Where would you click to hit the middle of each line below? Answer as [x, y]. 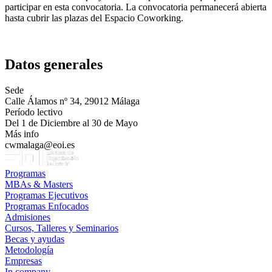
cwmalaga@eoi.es [40, 145]
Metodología [29, 250]
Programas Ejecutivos [46, 195]
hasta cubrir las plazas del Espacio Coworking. [94, 18]
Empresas [23, 261]
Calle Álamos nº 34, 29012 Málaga [72, 101]
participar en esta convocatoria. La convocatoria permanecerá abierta [136, 7]
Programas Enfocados [47, 206]
